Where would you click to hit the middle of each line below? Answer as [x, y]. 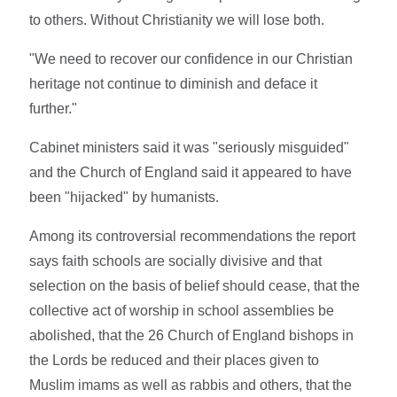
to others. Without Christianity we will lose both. [177, 19]
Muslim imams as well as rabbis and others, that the [191, 385]
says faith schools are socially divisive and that [176, 261]
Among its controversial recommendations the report [193, 236]
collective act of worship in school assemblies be [182, 310]
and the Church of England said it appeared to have [191, 172]
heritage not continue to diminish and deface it [174, 83]
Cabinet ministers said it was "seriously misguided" [190, 147]
